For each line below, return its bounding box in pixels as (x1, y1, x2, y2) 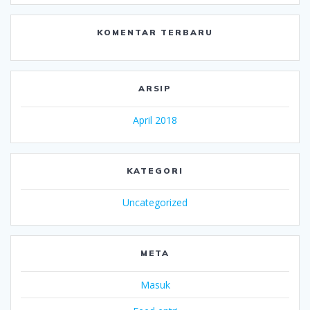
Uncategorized (122, 196, 188, 210)
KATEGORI (127, 165, 183, 176)
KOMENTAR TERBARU (97, 27, 213, 38)
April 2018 (133, 113, 177, 127)
